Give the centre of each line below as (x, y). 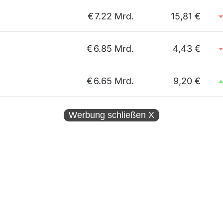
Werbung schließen (109, 115)
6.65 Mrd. (114, 81)
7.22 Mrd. (114, 16)
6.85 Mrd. (114, 49)
